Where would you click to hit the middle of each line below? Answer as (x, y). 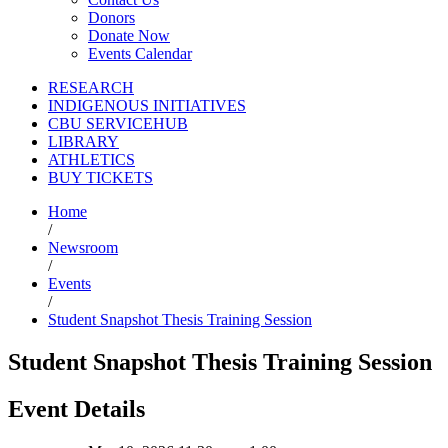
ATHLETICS (91, 160)
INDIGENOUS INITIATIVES (147, 106)
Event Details (76, 409)
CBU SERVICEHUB (118, 124)
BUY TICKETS (100, 178)
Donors (111, 18)
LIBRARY (83, 142)
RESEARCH (91, 88)
